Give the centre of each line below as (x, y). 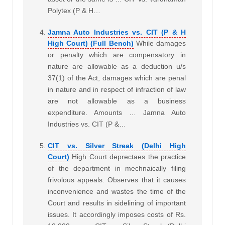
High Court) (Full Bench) (91, 43)
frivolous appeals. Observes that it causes (117, 180)
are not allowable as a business (117, 101)
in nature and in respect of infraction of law (117, 90)
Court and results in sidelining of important (117, 203)
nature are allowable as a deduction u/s (117, 67)
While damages (161, 43)
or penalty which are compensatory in (117, 55)
